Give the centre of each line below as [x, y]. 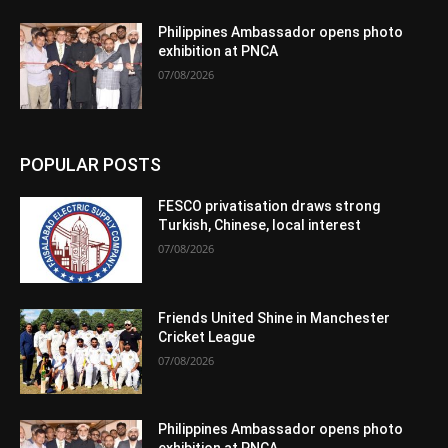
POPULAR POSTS [90, 165]
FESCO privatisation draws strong [269, 206]
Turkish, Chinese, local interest [260, 225]
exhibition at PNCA [218, 51]
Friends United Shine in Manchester [274, 317]
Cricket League [207, 336]
